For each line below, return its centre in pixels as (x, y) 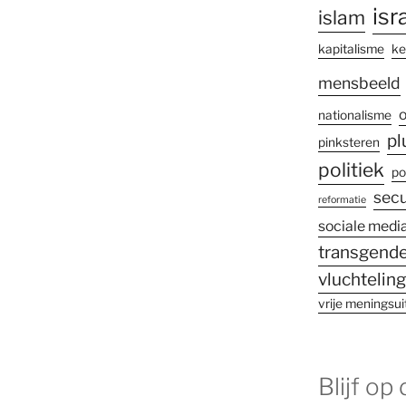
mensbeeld (359, 83)
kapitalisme (351, 49)
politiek (351, 170)
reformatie (342, 200)
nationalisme (354, 116)
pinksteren (348, 143)
